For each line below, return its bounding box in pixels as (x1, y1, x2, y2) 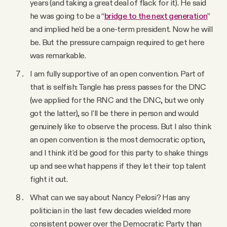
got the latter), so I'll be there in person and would (30, 108, 199, 119)
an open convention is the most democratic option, (30, 134, 205, 145)
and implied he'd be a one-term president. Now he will (30, 24, 213, 34)
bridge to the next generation (104, 11, 208, 21)
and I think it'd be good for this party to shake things (30, 147, 208, 158)
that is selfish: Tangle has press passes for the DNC (30, 82, 206, 92)
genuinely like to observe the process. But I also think (30, 121, 211, 132)
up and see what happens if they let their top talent (30, 161, 206, 171)
